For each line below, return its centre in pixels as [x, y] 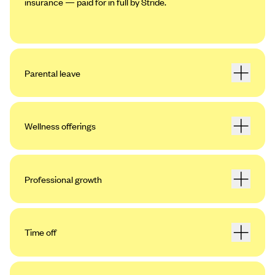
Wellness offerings [60, 126]
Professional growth [63, 179]
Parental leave [52, 73]
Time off [41, 232]
